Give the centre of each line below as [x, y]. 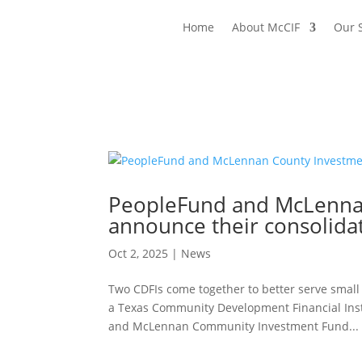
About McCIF [266, 27]
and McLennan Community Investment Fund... [234, 326]
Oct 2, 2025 [139, 254]
